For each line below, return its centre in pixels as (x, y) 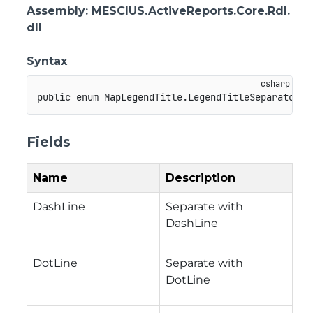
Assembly (56, 11)
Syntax (47, 61)
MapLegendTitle (143, 97)
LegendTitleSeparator (243, 97)
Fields (49, 141)
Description (201, 177)
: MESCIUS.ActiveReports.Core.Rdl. (188, 11)
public (53, 97)
